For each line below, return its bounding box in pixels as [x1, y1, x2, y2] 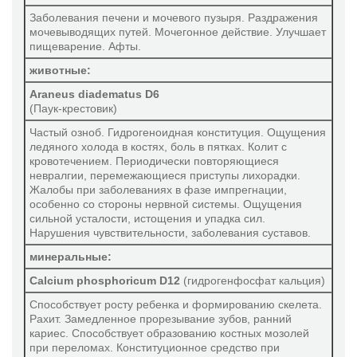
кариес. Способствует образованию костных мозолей [29, 327, 309, 339]
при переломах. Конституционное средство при [29, 341, 280, 354]
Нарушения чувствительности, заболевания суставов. [29, 226, 311, 239]
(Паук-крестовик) [29, 102, 117, 115]
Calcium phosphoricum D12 [29, 274, 180, 287]
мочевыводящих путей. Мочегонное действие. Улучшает [29, 25, 326, 38]
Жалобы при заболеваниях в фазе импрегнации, [29, 183, 287, 196]
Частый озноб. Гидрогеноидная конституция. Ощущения [29, 126, 326, 139]
